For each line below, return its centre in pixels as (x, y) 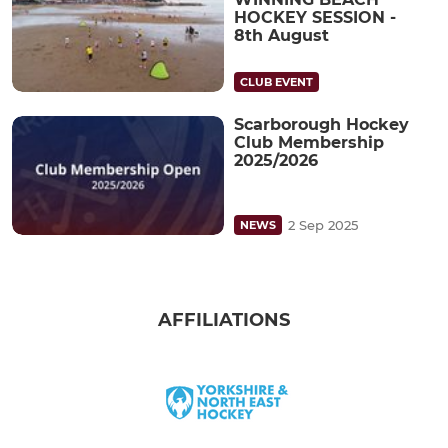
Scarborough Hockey (321, 124)
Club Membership (309, 142)
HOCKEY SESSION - (315, 17)
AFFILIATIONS (224, 320)
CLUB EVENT (276, 81)
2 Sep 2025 (323, 225)
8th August (281, 35)
